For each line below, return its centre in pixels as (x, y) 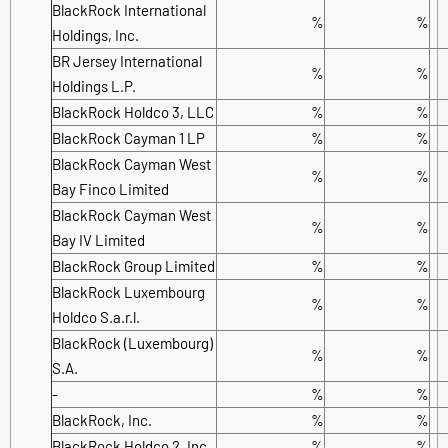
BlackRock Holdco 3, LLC (133, 111)
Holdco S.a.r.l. (96, 316)
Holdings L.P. (94, 85)
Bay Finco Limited (110, 188)
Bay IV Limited (98, 239)
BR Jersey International (127, 60)
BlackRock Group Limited (133, 265)
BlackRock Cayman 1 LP (128, 137)
